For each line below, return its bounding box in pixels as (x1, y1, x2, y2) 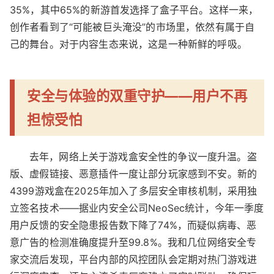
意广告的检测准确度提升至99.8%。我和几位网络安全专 (10, 235, 257, 248)
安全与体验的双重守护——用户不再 (27, 87, 247, 105)
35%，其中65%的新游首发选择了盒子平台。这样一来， (10, 3, 259, 16)
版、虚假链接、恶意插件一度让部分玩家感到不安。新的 (10, 167, 257, 180)
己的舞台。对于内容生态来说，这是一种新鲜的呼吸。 (10, 37, 247, 50)
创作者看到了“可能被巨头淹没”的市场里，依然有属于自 (10, 20, 255, 33)
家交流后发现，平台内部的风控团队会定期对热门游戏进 (10, 253, 257, 265)
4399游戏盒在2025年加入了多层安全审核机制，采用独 (10, 184, 257, 197)
